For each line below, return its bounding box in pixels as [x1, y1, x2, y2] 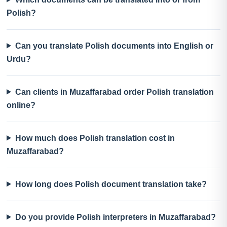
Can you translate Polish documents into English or [15, 41, 213, 50]
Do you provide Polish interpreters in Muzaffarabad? [15, 212, 216, 221]
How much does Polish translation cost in [15, 133, 175, 142]
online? [7, 100, 35, 109]
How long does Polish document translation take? [15, 179, 207, 188]
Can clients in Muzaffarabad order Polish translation [15, 87, 214, 96]
